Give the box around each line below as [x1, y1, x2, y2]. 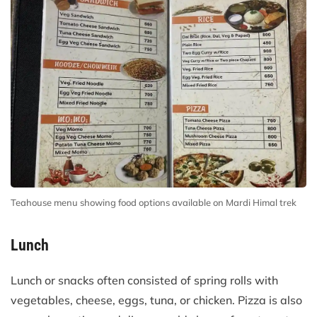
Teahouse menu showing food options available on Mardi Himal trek [11, 196, 296, 208]
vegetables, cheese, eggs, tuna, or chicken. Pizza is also [11, 292, 302, 307]
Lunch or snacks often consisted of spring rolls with [11, 272, 278, 287]
